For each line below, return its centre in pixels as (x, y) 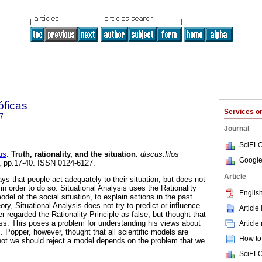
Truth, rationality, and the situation (73, 154)
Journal (237, 129)
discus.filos (158, 154)
